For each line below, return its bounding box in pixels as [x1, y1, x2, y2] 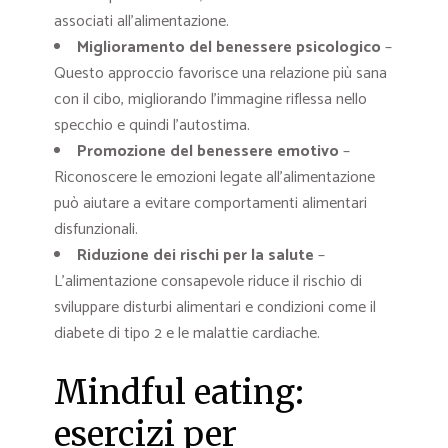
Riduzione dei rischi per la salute [77, 242, 314, 270]
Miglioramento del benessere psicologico [77, 34, 381, 62]
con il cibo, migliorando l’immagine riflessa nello [54, 86, 367, 114]
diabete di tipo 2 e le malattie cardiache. [54, 320, 320, 348]
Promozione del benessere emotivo [77, 138, 339, 166]
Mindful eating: [54, 372, 304, 414]
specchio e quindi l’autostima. [54, 112, 250, 140]
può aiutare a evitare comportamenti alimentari [54, 190, 367, 218]
